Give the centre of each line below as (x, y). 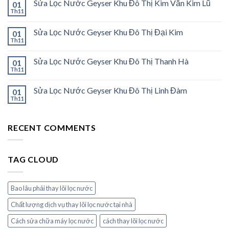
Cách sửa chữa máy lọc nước (52, 221)
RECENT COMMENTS (52, 127)
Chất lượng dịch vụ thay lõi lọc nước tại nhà (72, 205)
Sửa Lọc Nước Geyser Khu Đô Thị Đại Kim (108, 32)
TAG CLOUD (33, 159)
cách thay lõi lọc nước (133, 221)
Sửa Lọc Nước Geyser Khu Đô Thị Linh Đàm (110, 90)
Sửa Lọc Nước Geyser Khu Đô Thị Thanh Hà (111, 61)
